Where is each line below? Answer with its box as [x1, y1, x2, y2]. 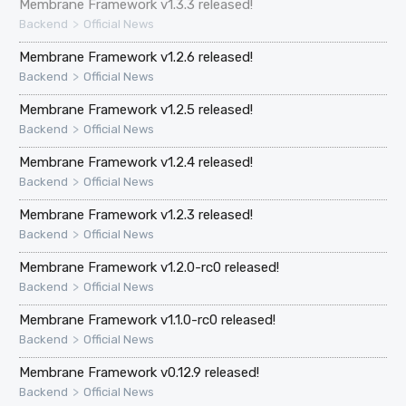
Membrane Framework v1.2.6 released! [19, 48, 254, 65]
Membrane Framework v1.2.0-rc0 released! [19, 258, 280, 275]
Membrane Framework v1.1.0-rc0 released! [19, 311, 276, 328]
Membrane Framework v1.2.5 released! [19, 101, 254, 118]
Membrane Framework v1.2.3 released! [19, 206, 254, 223]
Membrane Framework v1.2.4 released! [19, 153, 254, 170]
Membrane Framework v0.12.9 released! [19, 363, 260, 381]
